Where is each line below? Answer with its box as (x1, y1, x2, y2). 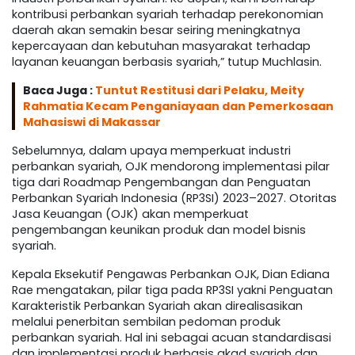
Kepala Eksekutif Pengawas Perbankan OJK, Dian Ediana (12, 266, 330, 283)
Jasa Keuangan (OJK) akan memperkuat (12, 206, 249, 223)
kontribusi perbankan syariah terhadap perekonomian (12, 6, 323, 23)
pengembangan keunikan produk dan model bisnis (12, 222, 306, 239)
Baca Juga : (23, 82, 95, 99)
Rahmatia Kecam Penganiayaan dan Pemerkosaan (23, 98, 334, 115)
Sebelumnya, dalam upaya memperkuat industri (12, 143, 291, 159)
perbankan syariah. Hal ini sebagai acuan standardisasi (12, 330, 331, 346)
